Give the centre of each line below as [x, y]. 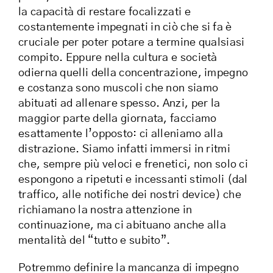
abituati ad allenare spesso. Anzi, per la [119, 104]
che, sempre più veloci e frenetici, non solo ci [133, 165]
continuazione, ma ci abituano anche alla [122, 226]
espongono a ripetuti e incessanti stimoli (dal [133, 180]
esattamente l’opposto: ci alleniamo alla [121, 134]
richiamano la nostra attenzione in [105, 211]
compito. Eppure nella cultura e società [118, 58]
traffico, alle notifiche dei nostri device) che [130, 195]
